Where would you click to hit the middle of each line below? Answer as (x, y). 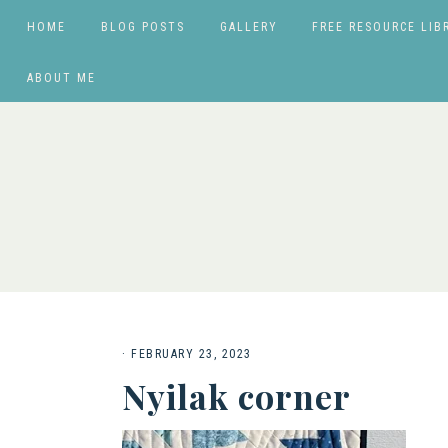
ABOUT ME (61, 78)
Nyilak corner (236, 396)
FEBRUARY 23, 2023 (191, 354)
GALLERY (248, 27)
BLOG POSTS (142, 27)
